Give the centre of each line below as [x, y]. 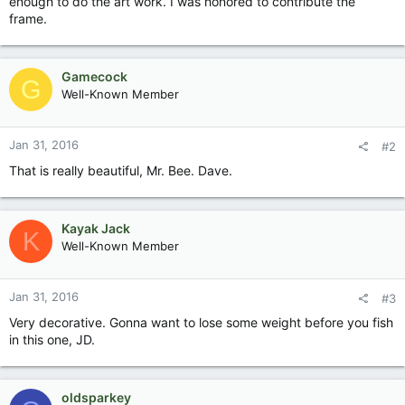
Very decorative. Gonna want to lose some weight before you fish [201, 322]
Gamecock [94, 76]
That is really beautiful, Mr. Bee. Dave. [121, 170]
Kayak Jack [96, 228]
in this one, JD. [52, 339]
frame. [28, 19]
